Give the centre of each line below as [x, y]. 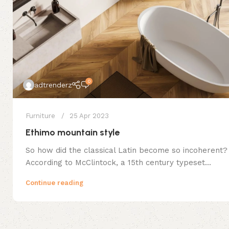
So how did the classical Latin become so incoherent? [127, 150]
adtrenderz [53, 85]
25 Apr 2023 [89, 116]
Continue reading [54, 182]
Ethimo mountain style [73, 132]
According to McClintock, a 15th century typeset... [118, 162]
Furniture [40, 116]
